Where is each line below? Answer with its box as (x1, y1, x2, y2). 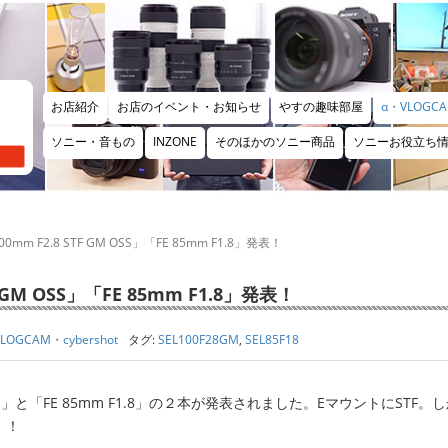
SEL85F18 (245, 331, 299, 348)
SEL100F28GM (158, 331, 239, 348)
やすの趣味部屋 (279, 98, 363, 115)
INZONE (153, 133, 197, 150)
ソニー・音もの (51, 133, 135, 150)
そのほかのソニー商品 (215, 133, 335, 150)
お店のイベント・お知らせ (117, 98, 261, 115)
